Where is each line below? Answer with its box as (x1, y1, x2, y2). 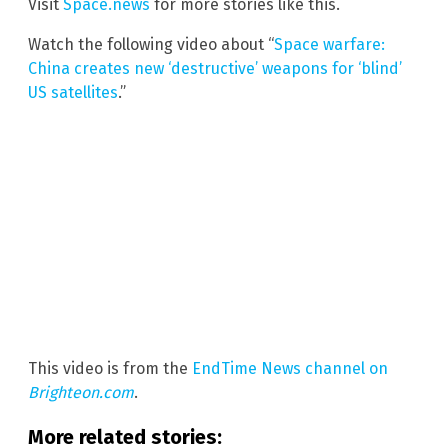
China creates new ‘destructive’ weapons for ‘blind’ (28, 58, 402, 78)
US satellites (28, 82, 118, 102)
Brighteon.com (28, 383, 134, 403)
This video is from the (28, 359, 192, 379)
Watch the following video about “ (28, 34, 274, 54)
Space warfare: (274, 34, 385, 54)
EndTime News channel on (192, 359, 388, 379)
